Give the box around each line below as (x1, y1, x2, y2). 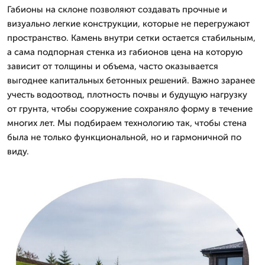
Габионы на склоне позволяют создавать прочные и (7, 4, 227, 15)
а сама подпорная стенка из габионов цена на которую (7, 47, 243, 57)
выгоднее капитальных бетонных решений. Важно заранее (7, 75, 255, 86)
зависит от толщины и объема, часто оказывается (7, 61, 218, 72)
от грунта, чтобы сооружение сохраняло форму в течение (7, 104, 253, 114)
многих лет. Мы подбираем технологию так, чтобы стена (7, 118, 247, 128)
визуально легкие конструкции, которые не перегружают (7, 18, 250, 29)
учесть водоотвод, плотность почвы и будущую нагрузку (7, 89, 247, 100)
